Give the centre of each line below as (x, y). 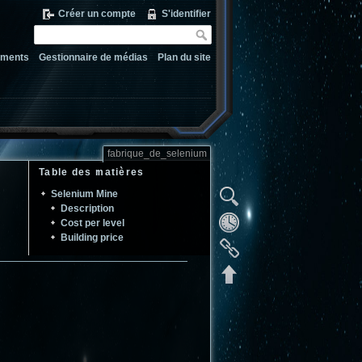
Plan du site (184, 58)
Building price (93, 237)
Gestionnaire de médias (93, 58)
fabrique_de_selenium (157, 154)
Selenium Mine (84, 194)
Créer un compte (97, 14)
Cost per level (93, 223)
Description (88, 209)
